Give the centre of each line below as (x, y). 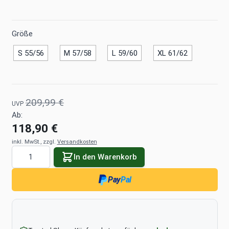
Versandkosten (77, 142)
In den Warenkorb (105, 157)
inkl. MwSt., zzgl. (34, 142)
